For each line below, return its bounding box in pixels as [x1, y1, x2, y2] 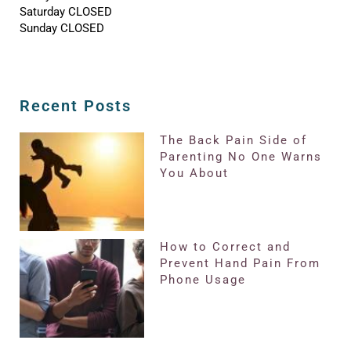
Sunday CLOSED [20, 20, 104, 35]
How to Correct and [160, 240, 291, 255]
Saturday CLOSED [20, 4, 112, 19]
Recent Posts [20, 96, 132, 116]
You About [160, 166, 230, 181]
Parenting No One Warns [160, 150, 323, 165]
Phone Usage [160, 273, 247, 288]
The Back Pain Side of [160, 133, 308, 148]
